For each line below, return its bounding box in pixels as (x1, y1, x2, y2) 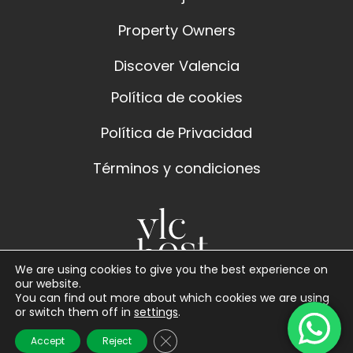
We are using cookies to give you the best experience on (15, 262, 328, 277)
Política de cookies (110, 87, 243, 107)
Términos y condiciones (92, 158, 261, 178)
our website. (15, 276, 81, 292)
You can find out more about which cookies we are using (15, 290, 329, 306)
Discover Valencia (113, 56, 240, 76)
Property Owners (117, 20, 236, 41)
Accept (31, 334, 65, 347)
